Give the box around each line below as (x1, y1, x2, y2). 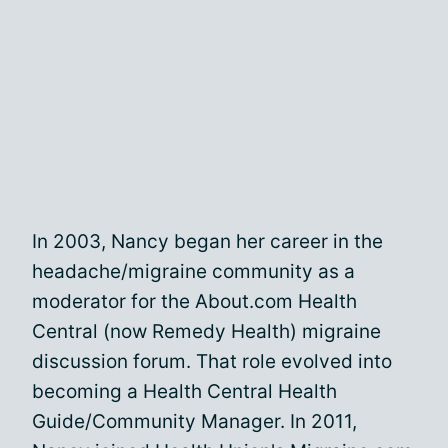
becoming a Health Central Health (32, 380, 337, 403)
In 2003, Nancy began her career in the (32, 230, 383, 253)
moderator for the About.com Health (32, 290, 357, 313)
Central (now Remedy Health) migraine (32, 320, 381, 343)
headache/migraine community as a (32, 260, 355, 283)
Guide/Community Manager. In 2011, (32, 410, 357, 433)
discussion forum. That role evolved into (32, 350, 392, 373)
